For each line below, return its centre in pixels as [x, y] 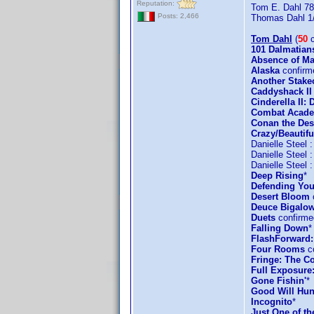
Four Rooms [278, 249]
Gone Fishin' [279, 281]
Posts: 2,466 [177, 16]
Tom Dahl [272, 39]
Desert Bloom [280, 197]
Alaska [265, 70]
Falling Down [280, 228]
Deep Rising [277, 176]
